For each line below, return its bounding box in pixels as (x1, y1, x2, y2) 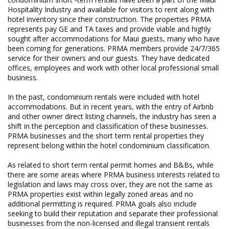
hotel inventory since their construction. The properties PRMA (8, 14, 211, 24)
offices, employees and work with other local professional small (8, 63, 219, 73)
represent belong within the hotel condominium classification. (8, 141, 211, 150)
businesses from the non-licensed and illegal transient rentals (8, 218, 210, 228)
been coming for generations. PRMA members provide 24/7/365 (8, 43, 220, 53)
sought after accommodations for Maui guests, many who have (8, 34, 220, 43)
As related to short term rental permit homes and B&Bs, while (8, 160, 214, 170)
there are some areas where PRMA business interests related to (8, 170, 220, 179)
